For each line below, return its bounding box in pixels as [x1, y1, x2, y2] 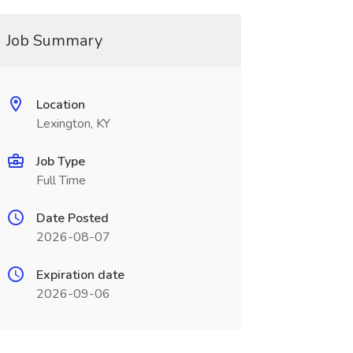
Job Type [35, 153, 85, 170]
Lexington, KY [35, 115, 110, 132]
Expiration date [35, 266, 124, 284]
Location [35, 96, 85, 113]
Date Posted [35, 210, 109, 227]
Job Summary [6, 30, 102, 51]
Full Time [35, 172, 86, 189]
